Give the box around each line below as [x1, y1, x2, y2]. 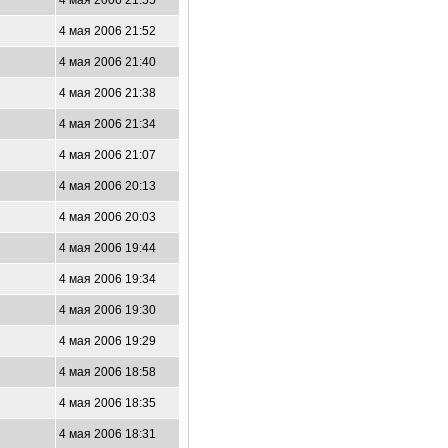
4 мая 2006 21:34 [59, 117, 156, 131]
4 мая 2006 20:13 [59, 179, 156, 193]
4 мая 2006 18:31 [59, 427, 156, 441]
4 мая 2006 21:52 [59, 24, 156, 38]
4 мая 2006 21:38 [59, 86, 156, 100]
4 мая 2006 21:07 [59, 148, 156, 162]
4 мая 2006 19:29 [59, 334, 156, 348]
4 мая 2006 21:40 [59, 55, 156, 69]
